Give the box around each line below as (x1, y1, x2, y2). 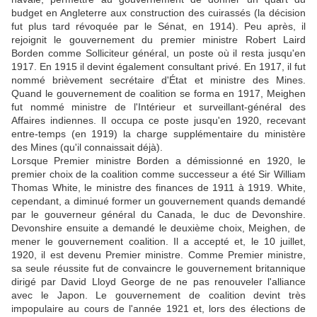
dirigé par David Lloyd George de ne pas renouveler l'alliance (11, 276, 306, 288)
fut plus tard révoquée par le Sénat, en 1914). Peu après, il (11, 21, 306, 33)
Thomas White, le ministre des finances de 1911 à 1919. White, (11, 182, 306, 194)
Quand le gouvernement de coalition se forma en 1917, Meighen (11, 88, 306, 100)
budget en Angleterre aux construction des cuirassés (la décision (11, 7, 306, 19)
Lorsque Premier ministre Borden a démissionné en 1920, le (11, 155, 306, 167)
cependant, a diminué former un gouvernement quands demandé (11, 195, 306, 207)
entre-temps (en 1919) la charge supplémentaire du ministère (11, 128, 306, 140)
